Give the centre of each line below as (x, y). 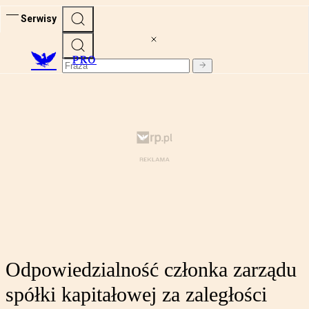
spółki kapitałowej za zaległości (136, 295)
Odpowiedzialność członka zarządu (151, 270)
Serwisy (39, 18)
